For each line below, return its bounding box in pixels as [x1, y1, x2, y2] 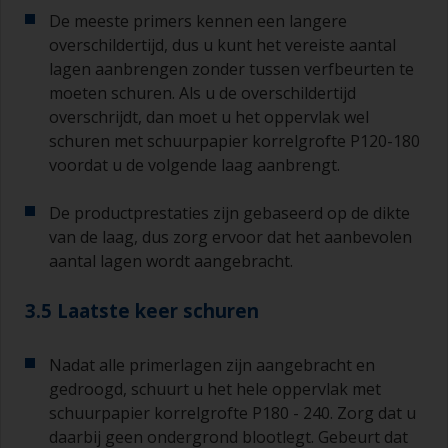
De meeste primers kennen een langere [49, 10, 347, 33]
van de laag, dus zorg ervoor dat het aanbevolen [49, 226, 412, 249]
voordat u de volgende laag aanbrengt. [49, 154, 340, 177]
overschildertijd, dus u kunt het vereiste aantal [49, 34, 396, 57]
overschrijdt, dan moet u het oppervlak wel [49, 106, 369, 129]
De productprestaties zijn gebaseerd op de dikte [49, 202, 410, 225]
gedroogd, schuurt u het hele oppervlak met [49, 378, 381, 401]
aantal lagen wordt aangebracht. [49, 250, 293, 273]
